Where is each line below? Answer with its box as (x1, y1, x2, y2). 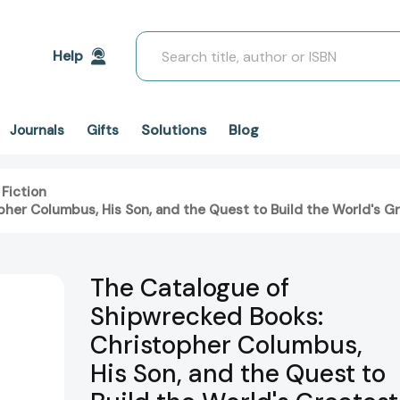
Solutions (141, 121, 206, 139)
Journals (10, 121, 64, 139)
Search (136, 32, 181, 51)
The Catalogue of (90, 271, 289, 305)
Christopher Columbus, (90, 329, 362, 362)
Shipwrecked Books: (90, 300, 323, 334)
